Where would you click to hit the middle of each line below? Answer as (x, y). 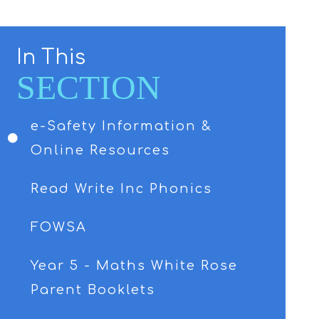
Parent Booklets (93, 290)
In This (51, 58)
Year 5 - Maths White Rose (135, 266)
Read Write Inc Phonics (122, 189)
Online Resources (101, 150)
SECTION (89, 87)
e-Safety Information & (122, 126)
